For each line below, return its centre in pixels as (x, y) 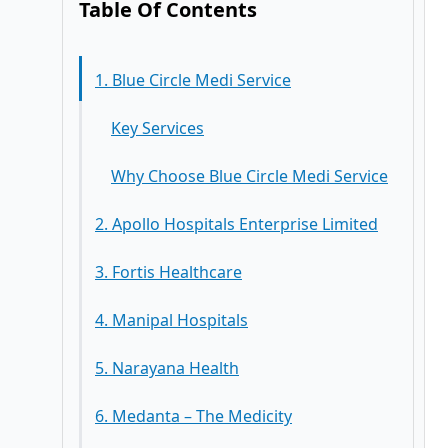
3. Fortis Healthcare (168, 272)
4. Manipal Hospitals (171, 320)
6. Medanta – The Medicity (193, 416)
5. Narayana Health (167, 368)
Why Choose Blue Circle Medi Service (249, 176)
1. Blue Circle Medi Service (193, 80)
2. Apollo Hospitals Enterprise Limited (236, 224)
